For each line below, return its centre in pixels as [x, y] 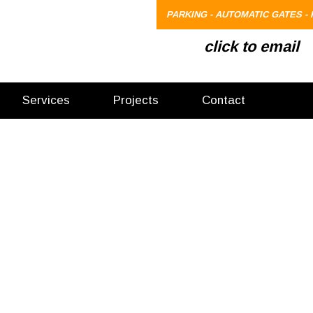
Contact [224, 100]
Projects [136, 100]
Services [46, 100]
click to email [252, 46]
